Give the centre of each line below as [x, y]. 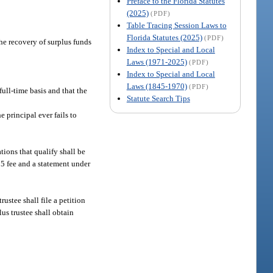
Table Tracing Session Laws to [176, 25]
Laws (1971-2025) [157, 62]
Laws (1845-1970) [157, 86]
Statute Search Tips [158, 98]
